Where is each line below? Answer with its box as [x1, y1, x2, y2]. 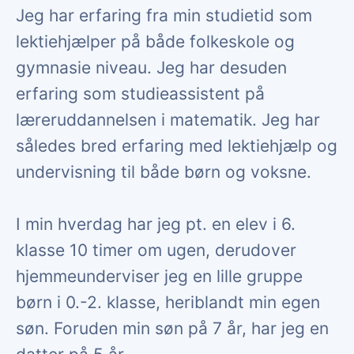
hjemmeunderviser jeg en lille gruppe [16, 265, 303, 286]
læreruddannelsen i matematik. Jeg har [16, 109, 320, 130]
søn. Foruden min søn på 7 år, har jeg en [16, 318, 329, 338]
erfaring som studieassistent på [16, 83, 265, 104]
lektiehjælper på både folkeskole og [16, 31, 295, 51]
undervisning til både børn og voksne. [16, 161, 311, 182]
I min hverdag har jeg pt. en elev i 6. [16, 213, 296, 234]
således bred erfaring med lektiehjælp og [16, 135, 337, 156]
